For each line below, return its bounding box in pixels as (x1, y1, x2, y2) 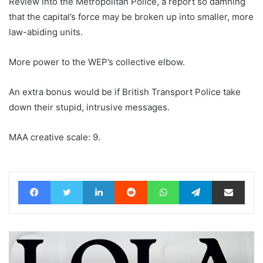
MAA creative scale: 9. (9, 131, 100, 143)
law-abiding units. (9, 26, 83, 38)
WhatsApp (178, 175, 216, 185)
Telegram (211, 175, 245, 185)
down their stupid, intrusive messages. (9, 101, 170, 113)
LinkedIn (114, 175, 144, 185)
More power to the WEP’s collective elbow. (9, 56, 185, 68)
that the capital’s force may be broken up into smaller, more (9, 11, 254, 22)
